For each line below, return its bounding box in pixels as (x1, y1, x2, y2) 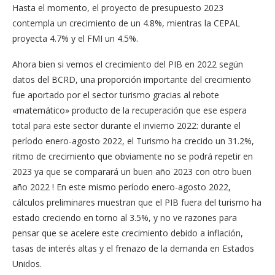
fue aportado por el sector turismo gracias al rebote (12, 88, 219, 101)
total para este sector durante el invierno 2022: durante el (12, 119, 241, 131)
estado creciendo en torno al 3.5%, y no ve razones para (12, 211, 237, 223)
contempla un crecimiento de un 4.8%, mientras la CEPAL (12, 17, 240, 29)
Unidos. (12, 257, 42, 269)
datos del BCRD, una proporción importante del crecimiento (12, 73, 251, 85)
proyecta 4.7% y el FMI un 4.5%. (12, 32, 138, 44)
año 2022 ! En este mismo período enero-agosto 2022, (12, 180, 231, 193)
